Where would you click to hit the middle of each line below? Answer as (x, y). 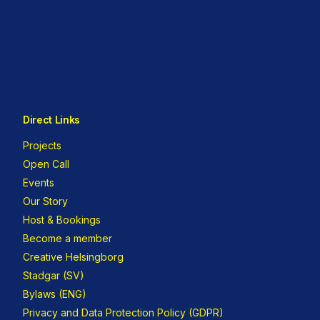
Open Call (46, 164)
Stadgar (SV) (54, 276)
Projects (42, 146)
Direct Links (51, 120)
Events (39, 183)
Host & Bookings (62, 220)
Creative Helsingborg (73, 257)
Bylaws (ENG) (55, 294)
